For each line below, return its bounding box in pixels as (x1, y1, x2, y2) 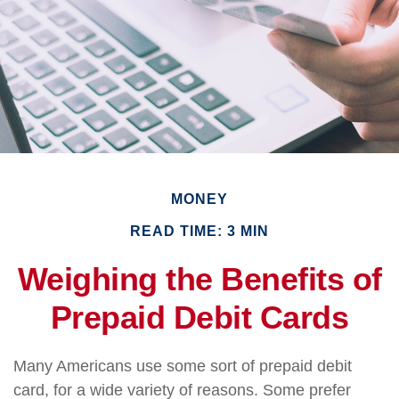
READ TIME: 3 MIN (130, 224, 269, 239)
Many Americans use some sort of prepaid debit (13, 357, 352, 375)
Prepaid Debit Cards (50, 299, 349, 336)
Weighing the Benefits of (17, 261, 382, 297)
